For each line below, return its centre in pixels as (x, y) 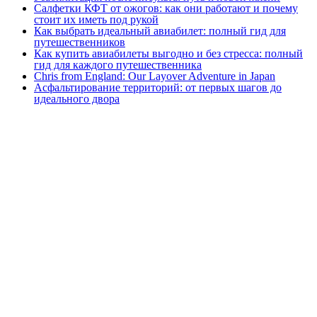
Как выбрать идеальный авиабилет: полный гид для (160, 30)
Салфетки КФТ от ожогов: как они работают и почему (166, 8)
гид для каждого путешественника (118, 64)
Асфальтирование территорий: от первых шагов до (158, 87)
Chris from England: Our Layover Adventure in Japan (155, 76)
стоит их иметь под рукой (96, 19)
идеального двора (77, 98)
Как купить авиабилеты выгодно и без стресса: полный (168, 53)
